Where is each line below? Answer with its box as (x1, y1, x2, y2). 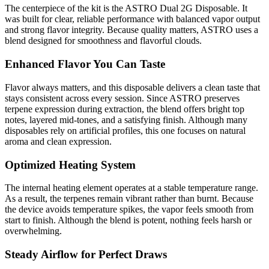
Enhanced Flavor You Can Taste (5, 58, 165, 71)
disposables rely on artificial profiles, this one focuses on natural (5, 125, 246, 136)
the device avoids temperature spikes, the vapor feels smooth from (5, 204, 253, 215)
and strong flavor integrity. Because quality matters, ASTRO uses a (5, 25, 258, 35)
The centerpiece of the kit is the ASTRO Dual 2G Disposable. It (5, 3, 247, 14)
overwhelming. (5, 226, 62, 237)
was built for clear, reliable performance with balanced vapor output (5, 14, 260, 25)
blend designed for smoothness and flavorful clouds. (5, 35, 202, 46)
